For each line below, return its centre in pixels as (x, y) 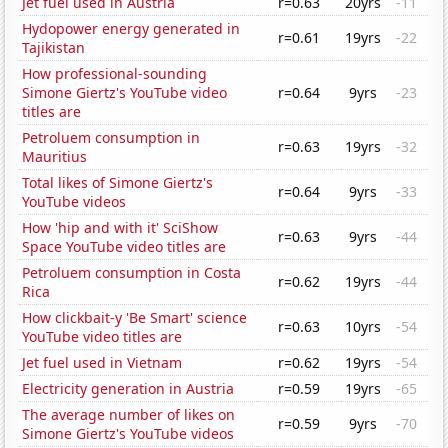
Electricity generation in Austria (128, 389)
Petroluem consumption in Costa (132, 273)
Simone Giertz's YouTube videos (128, 434)
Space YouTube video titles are (124, 247)
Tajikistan (54, 48)
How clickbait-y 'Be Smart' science (135, 318)
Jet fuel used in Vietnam (102, 363)
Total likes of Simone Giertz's (118, 183)
